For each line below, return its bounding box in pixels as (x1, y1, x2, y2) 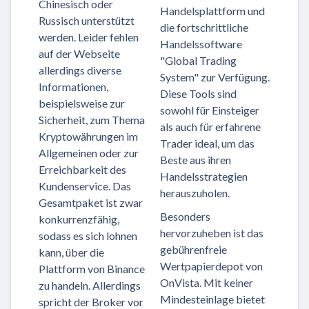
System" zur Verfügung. (160, 70, 270, 83)
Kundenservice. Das (39, 179, 131, 192)
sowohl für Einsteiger (160, 103, 259, 117)
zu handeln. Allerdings (39, 278, 141, 292)
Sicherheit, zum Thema (39, 112, 145, 126)
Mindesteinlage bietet (160, 292, 265, 306)
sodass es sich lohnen (39, 228, 137, 242)
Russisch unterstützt (39, 13, 134, 27)
